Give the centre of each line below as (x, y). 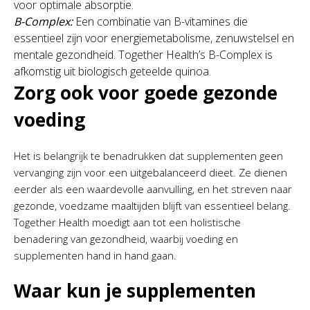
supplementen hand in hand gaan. (95, 255)
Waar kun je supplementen (135, 291)
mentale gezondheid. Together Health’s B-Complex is (143, 55)
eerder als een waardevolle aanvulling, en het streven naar (153, 189)
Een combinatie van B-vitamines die (160, 21)
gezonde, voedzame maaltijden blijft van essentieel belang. (152, 206)
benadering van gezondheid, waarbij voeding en (126, 239)
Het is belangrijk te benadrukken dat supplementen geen (148, 156)
